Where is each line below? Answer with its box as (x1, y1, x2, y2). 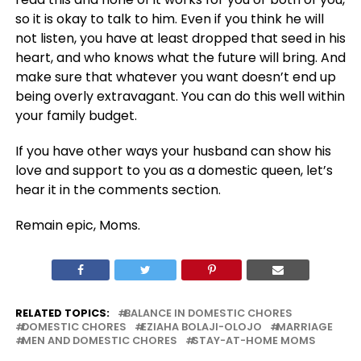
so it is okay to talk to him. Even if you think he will (15, 10, 324, 29)
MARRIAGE (276, 320, 333, 334)
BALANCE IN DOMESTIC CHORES (123, 306, 293, 321)
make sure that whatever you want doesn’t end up (15, 68, 336, 87)
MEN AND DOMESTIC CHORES (21, 334, 177, 348)
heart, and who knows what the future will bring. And (15, 48, 346, 68)
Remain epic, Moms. (15, 216, 140, 235)
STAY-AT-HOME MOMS (191, 334, 316, 348)
